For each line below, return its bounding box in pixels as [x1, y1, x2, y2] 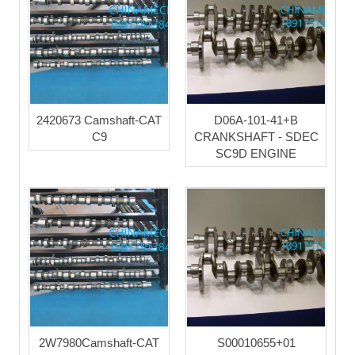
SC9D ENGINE [216, 146, 296, 160]
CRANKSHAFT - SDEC [193, 129, 319, 143]
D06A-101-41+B [214, 113, 298, 127]
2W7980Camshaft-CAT [39, 335, 159, 349]
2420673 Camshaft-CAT [36, 113, 162, 127]
